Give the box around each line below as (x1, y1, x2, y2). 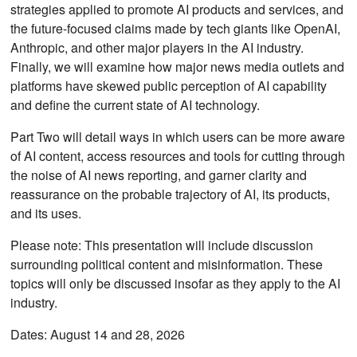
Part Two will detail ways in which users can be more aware (10, 127, 346, 146)
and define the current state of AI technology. (10, 95, 261, 114)
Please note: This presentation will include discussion (10, 235, 314, 254)
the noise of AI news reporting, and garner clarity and (10, 165, 308, 184)
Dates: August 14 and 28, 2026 (10, 324, 186, 343)
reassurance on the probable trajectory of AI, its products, (10, 184, 331, 203)
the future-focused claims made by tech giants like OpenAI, (10, 18, 341, 37)
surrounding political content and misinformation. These (10, 254, 324, 273)
